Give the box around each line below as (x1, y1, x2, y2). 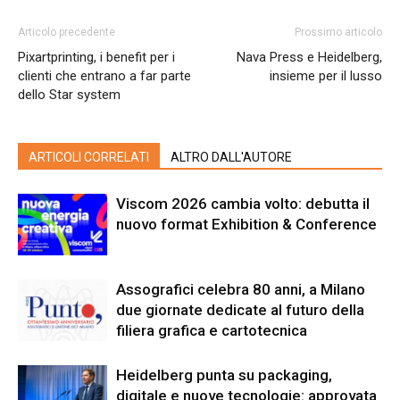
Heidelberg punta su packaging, (116, 365, 332, 384)
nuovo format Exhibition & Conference (116, 214, 377, 233)
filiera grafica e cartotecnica (116, 321, 307, 339)
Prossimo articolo (295, 25, 382, 38)
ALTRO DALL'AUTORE (171, 149, 292, 164)
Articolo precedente (18, 25, 115, 38)
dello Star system (18, 86, 121, 103)
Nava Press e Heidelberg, (237, 48, 382, 65)
